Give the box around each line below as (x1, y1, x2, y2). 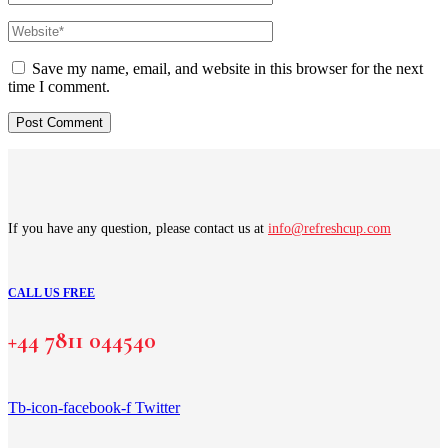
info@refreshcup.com (268, 220, 391, 236)
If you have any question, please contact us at (8, 220, 268, 236)
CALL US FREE (8, 285, 95, 300)
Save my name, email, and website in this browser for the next (32, 59, 423, 77)
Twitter (135, 398, 180, 416)
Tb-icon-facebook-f (8, 398, 131, 416)
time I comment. (8, 77, 110, 95)
